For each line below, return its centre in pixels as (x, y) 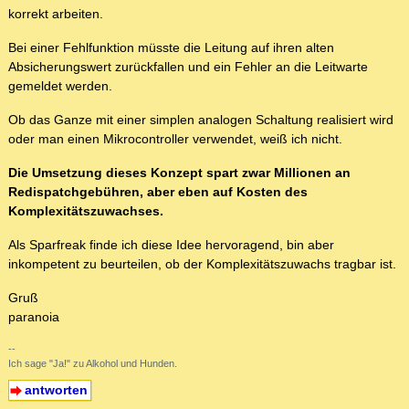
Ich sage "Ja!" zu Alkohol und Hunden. (93, 364)
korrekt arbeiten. (56, 14)
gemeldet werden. (60, 86)
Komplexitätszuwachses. (86, 211)
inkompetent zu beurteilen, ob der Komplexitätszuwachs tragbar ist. (202, 264)
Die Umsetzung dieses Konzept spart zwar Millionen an (179, 173)
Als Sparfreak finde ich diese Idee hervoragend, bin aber (171, 245)
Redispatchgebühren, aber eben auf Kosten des (158, 192)
